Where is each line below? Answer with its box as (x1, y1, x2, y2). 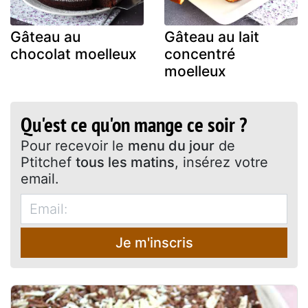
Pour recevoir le (21, 137, 128, 154)
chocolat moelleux (10, 45, 137, 63)
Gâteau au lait (164, 27, 259, 45)
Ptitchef (21, 153, 76, 170)
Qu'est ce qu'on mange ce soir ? (21, 110, 247, 137)
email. (21, 170, 59, 187)
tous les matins (76, 153, 175, 170)
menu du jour (128, 137, 214, 154)
